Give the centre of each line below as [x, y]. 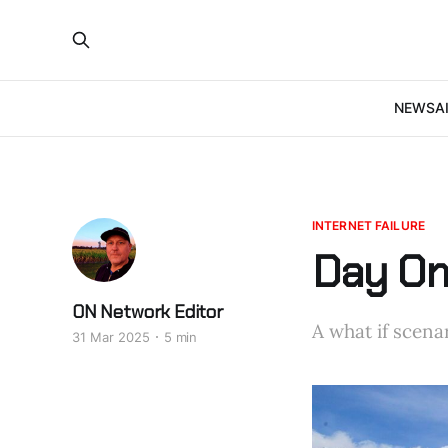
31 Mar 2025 [111, 337]
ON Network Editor [147, 312]
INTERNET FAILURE [368, 225]
